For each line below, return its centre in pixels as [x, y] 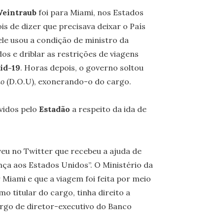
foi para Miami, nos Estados [90, 12]
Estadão [53, 109]
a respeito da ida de [108, 109]
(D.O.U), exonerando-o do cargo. [68, 81]
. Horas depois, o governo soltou [82, 67]
